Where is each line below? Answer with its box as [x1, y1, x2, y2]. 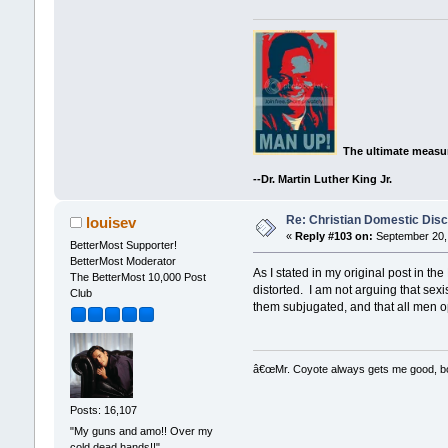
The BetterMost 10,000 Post [69, 271, 206, 284]
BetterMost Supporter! [69, 239, 177, 252]
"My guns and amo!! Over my [69, 425, 213, 438]
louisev [86, 214, 137, 232]
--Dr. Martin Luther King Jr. [253, 173, 393, 186]
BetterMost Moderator [69, 255, 176, 268]
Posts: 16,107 [69, 403, 137, 416]
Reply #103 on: [294, 230, 373, 243]
